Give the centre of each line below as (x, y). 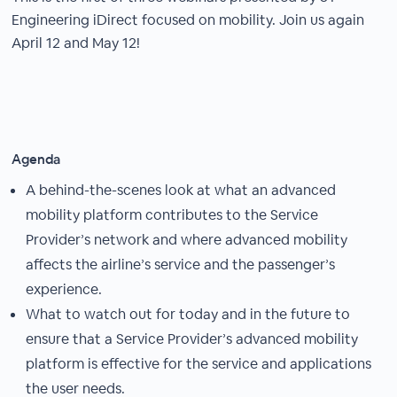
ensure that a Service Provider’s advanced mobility (192, 339)
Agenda (36, 159)
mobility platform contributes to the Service (172, 215)
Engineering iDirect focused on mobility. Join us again (188, 20)
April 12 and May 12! (76, 43)
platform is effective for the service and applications (199, 364)
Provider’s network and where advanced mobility (187, 240)
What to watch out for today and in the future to (188, 314)
